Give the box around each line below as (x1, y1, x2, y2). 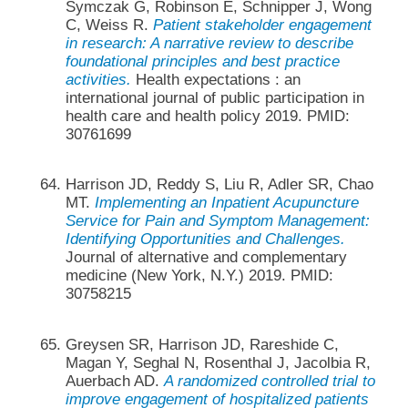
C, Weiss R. (65, 16, 153, 35)
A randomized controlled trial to (163, 372, 375, 390)
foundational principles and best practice (65, 53, 340, 71)
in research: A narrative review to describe (65, 35, 353, 53)
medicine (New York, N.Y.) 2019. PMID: (65, 267, 333, 285)
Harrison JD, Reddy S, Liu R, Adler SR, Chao (65, 176, 373, 194)
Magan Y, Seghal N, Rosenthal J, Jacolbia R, (65, 353, 371, 372)
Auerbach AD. (65, 372, 164, 390)
